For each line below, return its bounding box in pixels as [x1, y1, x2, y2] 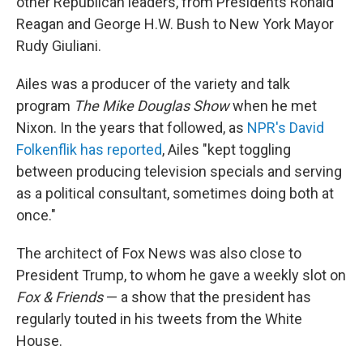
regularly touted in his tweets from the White [16, 310, 302, 327]
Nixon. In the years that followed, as [16, 118, 247, 136]
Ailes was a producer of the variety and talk [16, 75, 290, 92]
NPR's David [247, 118, 324, 136]
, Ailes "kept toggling [162, 140, 291, 158]
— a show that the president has [103, 288, 311, 305]
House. [16, 331, 62, 349]
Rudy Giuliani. [16, 36, 101, 54]
